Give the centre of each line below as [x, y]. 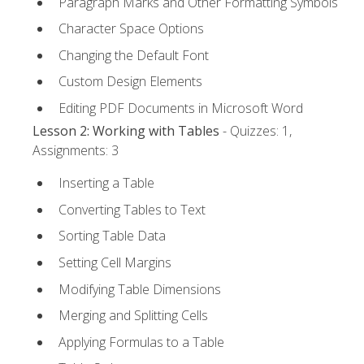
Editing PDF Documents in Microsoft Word [181, 108]
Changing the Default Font [134, 55]
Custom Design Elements [130, 82]
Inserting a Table [106, 183]
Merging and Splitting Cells [133, 316]
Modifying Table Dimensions [140, 289]
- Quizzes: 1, [256, 131]
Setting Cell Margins [115, 263]
